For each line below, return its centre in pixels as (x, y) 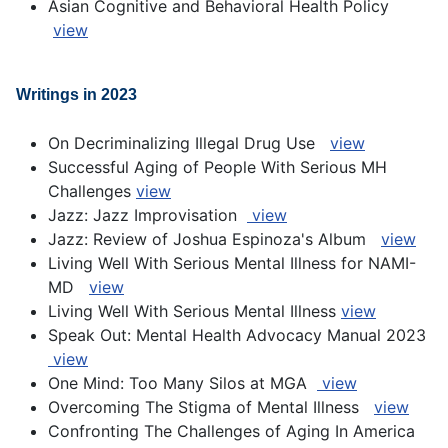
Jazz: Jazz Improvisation (147, 215)
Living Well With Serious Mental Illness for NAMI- (232, 263)
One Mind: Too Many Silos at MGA (182, 383)
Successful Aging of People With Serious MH (217, 167)
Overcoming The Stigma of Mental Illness (211, 407)
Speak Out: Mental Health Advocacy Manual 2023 (239, 335)
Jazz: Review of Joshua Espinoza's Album (214, 239)
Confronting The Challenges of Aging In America (234, 431)
